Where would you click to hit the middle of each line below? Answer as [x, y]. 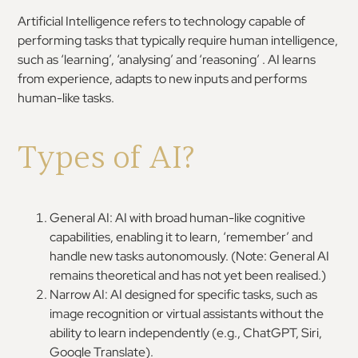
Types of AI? [107, 158]
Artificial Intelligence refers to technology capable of [162, 21]
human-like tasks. [66, 98]
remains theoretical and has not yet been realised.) [188, 275]
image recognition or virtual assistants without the [187, 314]
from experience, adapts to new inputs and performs [163, 79]
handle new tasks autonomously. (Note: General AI [190, 256]
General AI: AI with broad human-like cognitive [178, 218]
